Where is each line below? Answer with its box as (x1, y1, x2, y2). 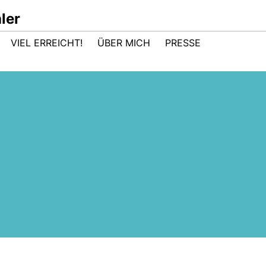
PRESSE (165, 37, 201, 49)
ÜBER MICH (97, 37, 150, 49)
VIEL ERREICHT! (11, 37, 83, 49)
